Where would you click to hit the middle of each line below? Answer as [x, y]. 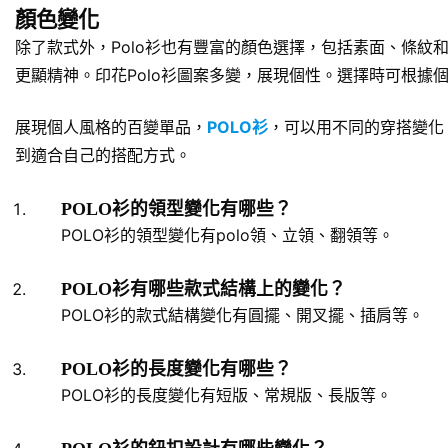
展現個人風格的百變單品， [111, 126]
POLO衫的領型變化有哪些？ [176, 208]
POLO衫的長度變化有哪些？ [176, 368]
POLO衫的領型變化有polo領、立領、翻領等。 [227, 234]
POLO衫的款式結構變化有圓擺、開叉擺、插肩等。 [242, 314]
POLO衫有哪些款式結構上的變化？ [203, 288]
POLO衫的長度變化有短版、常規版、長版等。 [226, 394]
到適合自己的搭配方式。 [103, 154]
